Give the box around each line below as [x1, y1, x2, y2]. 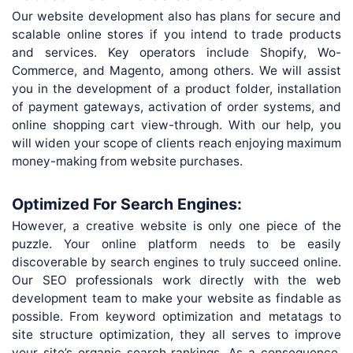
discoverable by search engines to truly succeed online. [12, 254, 341, 269]
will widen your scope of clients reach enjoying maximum [12, 135, 341, 150]
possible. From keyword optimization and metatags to [12, 308, 341, 324]
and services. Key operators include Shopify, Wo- [12, 44, 341, 60]
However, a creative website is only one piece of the [12, 217, 341, 233]
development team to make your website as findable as [12, 290, 341, 306]
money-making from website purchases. [12, 153, 243, 169]
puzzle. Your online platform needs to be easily [12, 236, 341, 251]
